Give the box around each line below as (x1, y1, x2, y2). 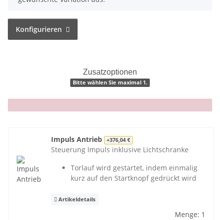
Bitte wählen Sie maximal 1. (73, 79, 147, 86)
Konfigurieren (16, 25, 62, 34)
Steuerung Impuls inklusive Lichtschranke (51, 145, 189, 155)
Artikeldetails (57, 195, 96, 203)
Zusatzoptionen (83, 68, 137, 77)
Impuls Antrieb (51, 135, 104, 144)
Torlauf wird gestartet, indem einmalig (70, 163, 197, 173)
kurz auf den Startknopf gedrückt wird (70, 173, 196, 183)
